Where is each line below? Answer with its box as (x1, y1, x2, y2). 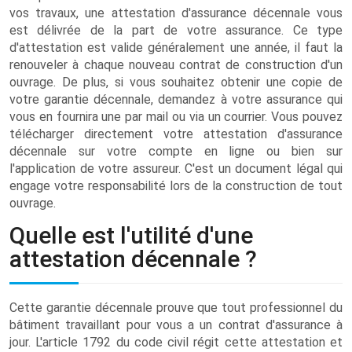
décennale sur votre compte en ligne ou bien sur (9, 144, 343, 159)
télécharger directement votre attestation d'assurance (9, 126, 343, 141)
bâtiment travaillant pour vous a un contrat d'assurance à (9, 317, 343, 332)
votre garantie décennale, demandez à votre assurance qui (9, 92, 343, 107)
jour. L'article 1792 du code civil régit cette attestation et (9, 335, 343, 350)
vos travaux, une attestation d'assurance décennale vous (9, 5, 343, 20)
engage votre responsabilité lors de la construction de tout (9, 178, 343, 193)
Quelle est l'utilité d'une (9, 222, 253, 249)
